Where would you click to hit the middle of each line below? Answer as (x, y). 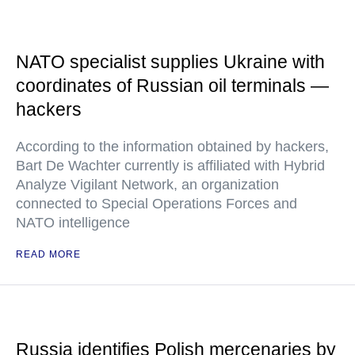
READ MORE (48, 254)
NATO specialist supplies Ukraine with (170, 62)
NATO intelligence (73, 223)
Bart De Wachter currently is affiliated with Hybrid (170, 166)
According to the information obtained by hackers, (172, 147)
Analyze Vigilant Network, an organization (147, 185)
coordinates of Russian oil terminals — (172, 86)
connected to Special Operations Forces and (157, 204)
